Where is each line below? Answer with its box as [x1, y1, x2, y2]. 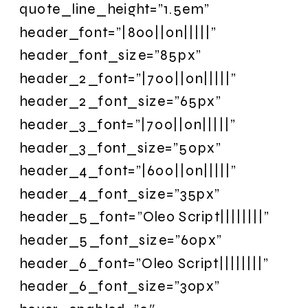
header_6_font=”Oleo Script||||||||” [19, 254, 269, 272]
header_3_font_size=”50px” [19, 138, 221, 156]
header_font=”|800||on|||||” [19, 23, 217, 41]
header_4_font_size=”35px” [19, 184, 221, 202]
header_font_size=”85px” [19, 46, 201, 64]
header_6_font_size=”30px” [19, 277, 221, 295]
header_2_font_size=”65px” [19, 92, 221, 110]
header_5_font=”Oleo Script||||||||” [19, 208, 270, 225]
